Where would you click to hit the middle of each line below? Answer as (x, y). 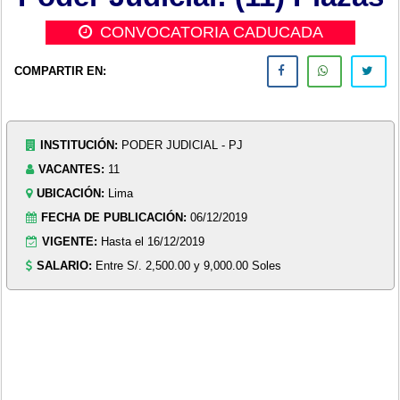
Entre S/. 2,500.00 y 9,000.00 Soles (189, 265)
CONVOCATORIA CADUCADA (211, 32)
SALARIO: (65, 265)
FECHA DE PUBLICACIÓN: (114, 217)
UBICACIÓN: (71, 193)
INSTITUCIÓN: (79, 145)
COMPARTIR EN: (60, 71)
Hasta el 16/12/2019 (153, 241)
